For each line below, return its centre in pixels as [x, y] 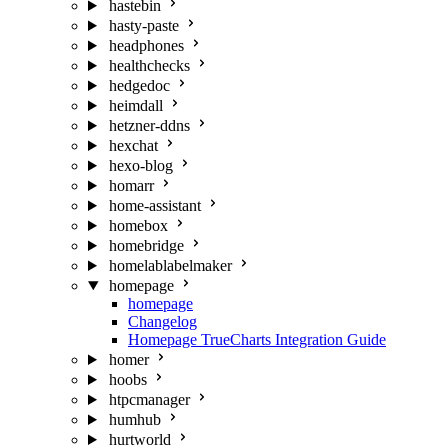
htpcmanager [149, 399]
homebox [138, 225]
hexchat [133, 145]
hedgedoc [139, 85]
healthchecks [149, 65]
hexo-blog [140, 165]
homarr [131, 185]
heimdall [135, 105]
